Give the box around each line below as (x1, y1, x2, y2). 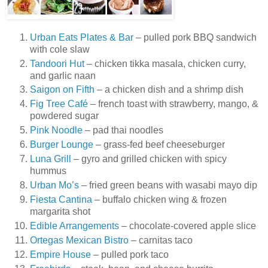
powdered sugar (30, 111, 99, 121)
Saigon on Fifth (30, 84, 95, 95)
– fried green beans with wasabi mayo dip (79, 180, 257, 191)
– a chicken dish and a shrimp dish (95, 84, 243, 95)
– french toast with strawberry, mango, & (88, 99, 258, 109)
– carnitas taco (129, 235, 193, 246)
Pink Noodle (30, 125, 83, 136)
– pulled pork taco (91, 249, 169, 260)
